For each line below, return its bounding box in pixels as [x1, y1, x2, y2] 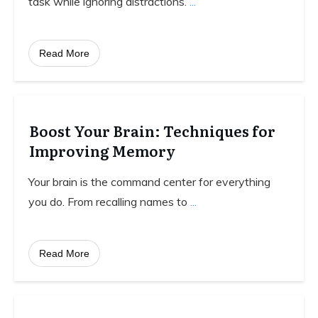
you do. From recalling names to [28, 194, 190, 209]
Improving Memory [29, 140, 175, 161]
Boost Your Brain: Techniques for [29, 120, 275, 141]
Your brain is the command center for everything [28, 175, 270, 189]
